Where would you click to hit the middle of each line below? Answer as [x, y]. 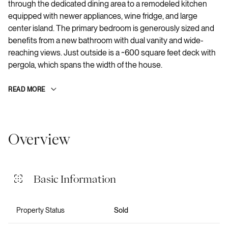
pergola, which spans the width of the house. [85, 65]
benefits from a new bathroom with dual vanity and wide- [106, 40]
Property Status [40, 210]
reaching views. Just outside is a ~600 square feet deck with [112, 53]
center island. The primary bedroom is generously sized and [111, 28]
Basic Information [75, 178]
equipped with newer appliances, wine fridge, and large [103, 16]
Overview [39, 139]
